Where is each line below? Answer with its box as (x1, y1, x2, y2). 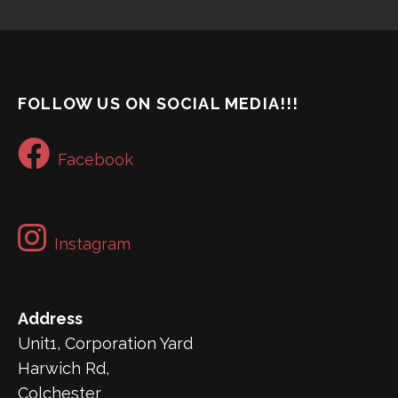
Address (18, 309, 83, 329)
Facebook (58, 150, 133, 170)
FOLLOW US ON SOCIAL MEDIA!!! (18, 94, 299, 114)
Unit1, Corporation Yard (18, 334, 193, 354)
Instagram (54, 235, 131, 254)
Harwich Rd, (18, 359, 109, 378)
